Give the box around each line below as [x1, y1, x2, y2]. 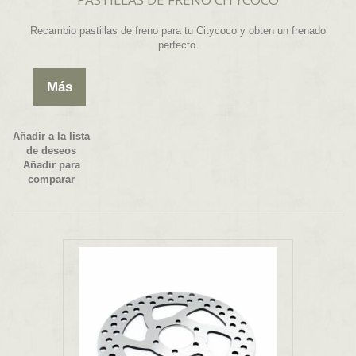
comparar [28, 173, 75, 186]
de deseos [26, 145, 77, 157]
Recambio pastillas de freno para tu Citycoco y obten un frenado [30, 25, 326, 37]
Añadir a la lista [13, 130, 91, 143]
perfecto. [157, 39, 199, 52]
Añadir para [22, 159, 80, 172]
